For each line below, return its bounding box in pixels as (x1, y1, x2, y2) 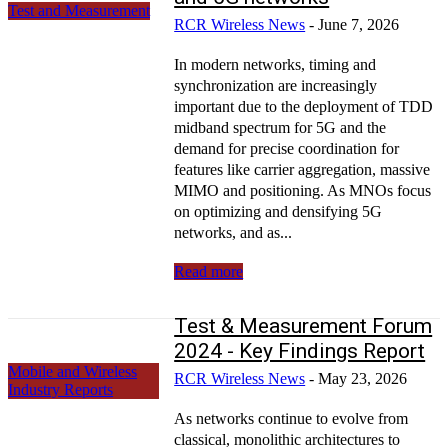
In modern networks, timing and (174, 55, 377, 73)
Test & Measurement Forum (174, 313, 433, 338)
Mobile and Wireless (8, 362, 137, 380)
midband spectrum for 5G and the (174, 118, 387, 136)
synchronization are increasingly (174, 76, 378, 94)
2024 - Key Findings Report (174, 338, 426, 363)
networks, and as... (174, 223, 293, 241)
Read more (174, 262, 244, 280)
